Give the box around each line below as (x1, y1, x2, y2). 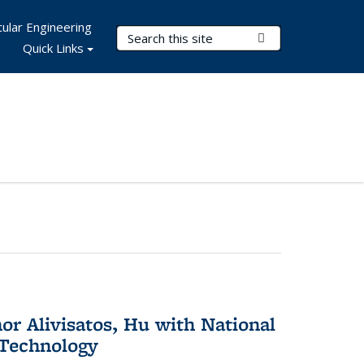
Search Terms (117, 27, 201, 43)
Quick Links (23, 40, 84, 56)
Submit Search (265, 29, 344, 45)
